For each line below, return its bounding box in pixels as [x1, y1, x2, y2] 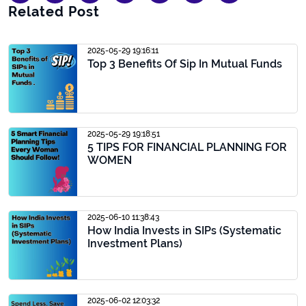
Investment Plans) [87, 237, 182, 250]
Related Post [8, 3, 100, 20]
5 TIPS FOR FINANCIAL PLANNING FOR [87, 141, 287, 154]
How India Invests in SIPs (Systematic [87, 224, 281, 237]
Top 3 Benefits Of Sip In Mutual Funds [87, 57, 282, 70]
